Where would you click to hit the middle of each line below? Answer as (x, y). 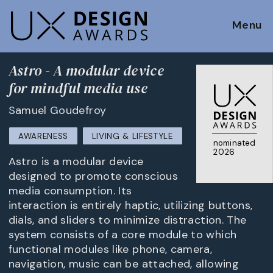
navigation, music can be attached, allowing (123, 264)
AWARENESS (44, 136)
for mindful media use (78, 88)
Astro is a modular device (76, 162)
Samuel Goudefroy (57, 110)
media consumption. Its (70, 191)
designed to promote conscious (93, 176)
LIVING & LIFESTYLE (132, 136)
